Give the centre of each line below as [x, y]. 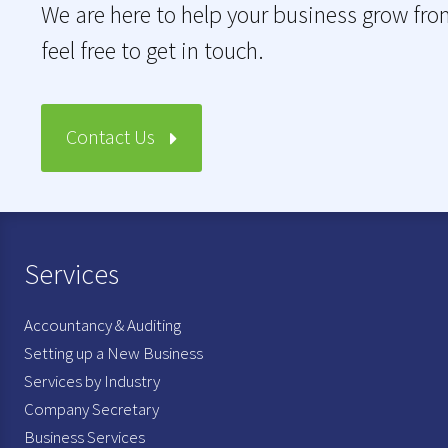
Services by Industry [92, 380]
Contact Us [111, 136]
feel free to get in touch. [153, 50]
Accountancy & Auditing [102, 324]
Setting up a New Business [113, 352]
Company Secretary [91, 408]
